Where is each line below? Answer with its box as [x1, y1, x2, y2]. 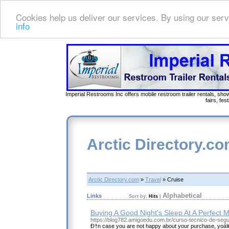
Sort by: [128, 193, 149, 199]
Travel [145, 176, 161, 182]
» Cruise [161, 176, 184, 182]
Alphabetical [162, 191, 202, 199]
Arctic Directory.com [88, 176, 139, 182]
